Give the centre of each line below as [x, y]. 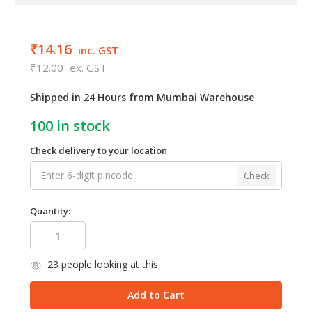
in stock [81, 125]
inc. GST [98, 50]
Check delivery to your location [99, 150]
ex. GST [88, 67]
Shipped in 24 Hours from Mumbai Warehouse [142, 97]
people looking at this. [109, 265]
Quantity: [50, 211]
